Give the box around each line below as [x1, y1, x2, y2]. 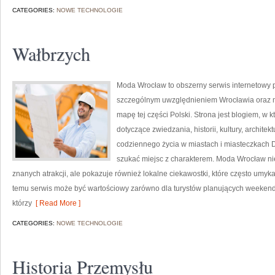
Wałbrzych [12, 41, 90, 66]
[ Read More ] [32, 199, 80, 207]
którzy [12, 199, 32, 207]
